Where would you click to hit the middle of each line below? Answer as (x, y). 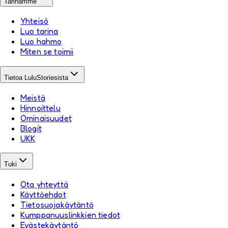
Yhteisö (35, 21)
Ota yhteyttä (44, 184)
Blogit (31, 128)
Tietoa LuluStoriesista (36, 77)
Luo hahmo (41, 41)
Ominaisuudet (46, 118)
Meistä (33, 97)
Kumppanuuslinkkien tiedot (70, 215)
